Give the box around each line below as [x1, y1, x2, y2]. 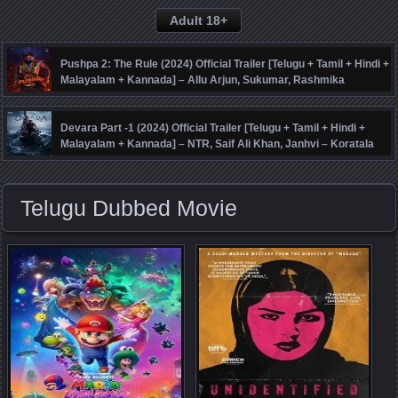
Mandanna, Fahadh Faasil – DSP [60, 89, 223, 102]
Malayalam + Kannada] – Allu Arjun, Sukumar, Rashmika [60, 73, 346, 86]
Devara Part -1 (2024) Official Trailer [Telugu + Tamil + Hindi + [60, 121, 366, 134]
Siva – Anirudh [60, 153, 135, 166]
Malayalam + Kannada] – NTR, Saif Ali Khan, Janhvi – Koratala [60, 137, 375, 150]
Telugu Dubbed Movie [20, 195, 238, 220]
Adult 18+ [170, 12, 228, 28]
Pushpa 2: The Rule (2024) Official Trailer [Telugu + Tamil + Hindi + [60, 57, 390, 70]
